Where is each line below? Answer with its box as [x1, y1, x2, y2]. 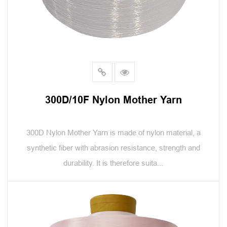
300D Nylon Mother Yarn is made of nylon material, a [26, 128, 201, 137]
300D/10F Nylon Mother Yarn [45, 94, 182, 105]
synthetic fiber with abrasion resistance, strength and [26, 143, 200, 152]
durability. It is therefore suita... [63, 159, 163, 167]
